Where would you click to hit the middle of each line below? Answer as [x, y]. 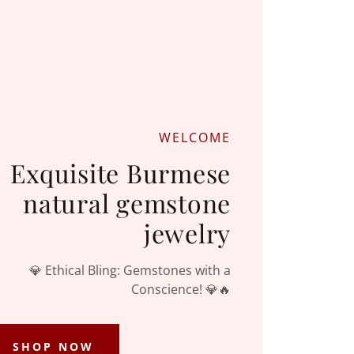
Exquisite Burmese [121, 173]
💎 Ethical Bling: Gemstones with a [130, 270]
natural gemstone [127, 203]
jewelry [187, 233]
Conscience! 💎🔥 [181, 289]
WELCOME [195, 137]
